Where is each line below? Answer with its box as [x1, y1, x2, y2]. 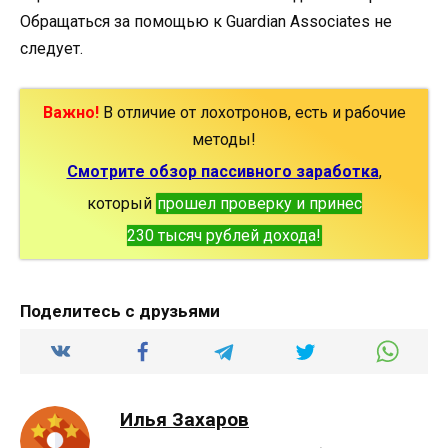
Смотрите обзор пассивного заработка [66, 162, 379, 182]
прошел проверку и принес [156, 194, 362, 214]
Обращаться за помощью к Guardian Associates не [20, 12, 392, 32]
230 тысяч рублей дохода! [126, 226, 321, 246]
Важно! [42, 103, 99, 123]
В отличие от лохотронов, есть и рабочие [98, 103, 406, 123]
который [86, 194, 156, 214]
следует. [20, 39, 83, 59]
